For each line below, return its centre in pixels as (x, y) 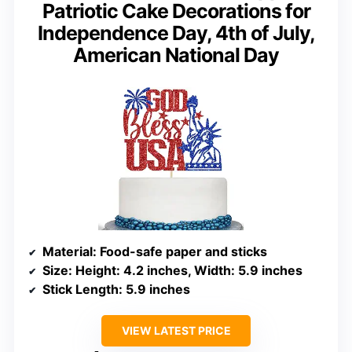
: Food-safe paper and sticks (180, 252)
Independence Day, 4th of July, (176, 33)
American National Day (176, 55)
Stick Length (81, 290)
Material (68, 252)
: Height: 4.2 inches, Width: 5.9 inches (185, 271)
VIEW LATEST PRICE (176, 331)
